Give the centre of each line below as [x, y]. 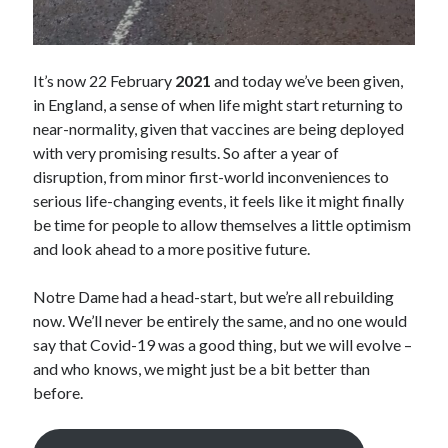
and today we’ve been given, [307, 80]
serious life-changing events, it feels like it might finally [219, 200]
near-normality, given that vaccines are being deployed [219, 128]
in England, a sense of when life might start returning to [218, 104]
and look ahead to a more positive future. [172, 248]
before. [58, 392]
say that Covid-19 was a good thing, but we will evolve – [223, 344]
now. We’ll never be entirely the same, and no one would [220, 320]
